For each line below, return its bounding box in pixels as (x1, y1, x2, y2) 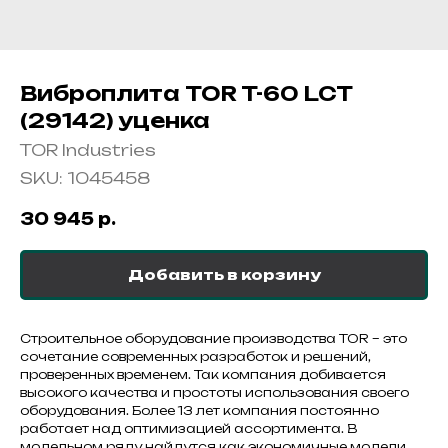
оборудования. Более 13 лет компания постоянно (20, 402, 379, 418)
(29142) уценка (20, 108, 210, 133)
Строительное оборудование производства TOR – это (20, 330, 407, 346)
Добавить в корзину (127, 265, 321, 283)
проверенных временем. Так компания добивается (20, 366, 386, 382)
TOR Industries (20, 140, 156, 160)
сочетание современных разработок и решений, (20, 348, 371, 364)
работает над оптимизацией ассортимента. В (20, 420, 357, 436)
